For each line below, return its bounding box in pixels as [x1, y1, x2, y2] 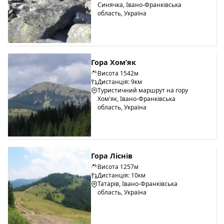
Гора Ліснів [91, 151, 133, 161]
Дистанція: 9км [97, 77, 142, 86]
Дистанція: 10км [97, 171, 146, 180]
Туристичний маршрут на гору [97, 85, 188, 94]
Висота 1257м [97, 162, 139, 171]
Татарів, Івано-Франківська [97, 179, 178, 188]
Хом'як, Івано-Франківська [97, 94, 176, 103]
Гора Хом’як [91, 57, 136, 67]
